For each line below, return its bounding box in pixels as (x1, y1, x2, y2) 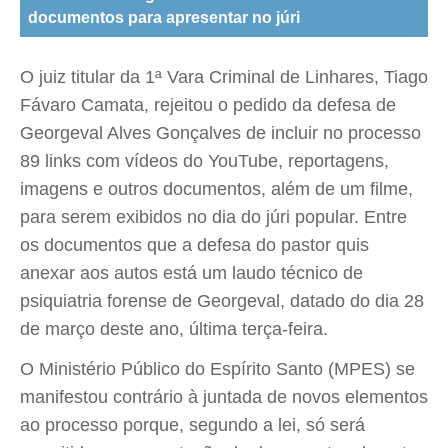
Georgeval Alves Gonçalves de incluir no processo (20, 123, 421, 143)
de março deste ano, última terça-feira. (20, 319, 328, 339)
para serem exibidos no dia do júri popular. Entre (20, 207, 407, 227)
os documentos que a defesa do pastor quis (20, 235, 369, 255)
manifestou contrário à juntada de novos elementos (20, 387, 428, 407)
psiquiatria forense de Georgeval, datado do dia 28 (20, 291, 424, 311)
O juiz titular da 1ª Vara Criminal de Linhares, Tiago (20, 67, 428, 87)
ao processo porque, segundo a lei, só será (20, 415, 365, 435)
